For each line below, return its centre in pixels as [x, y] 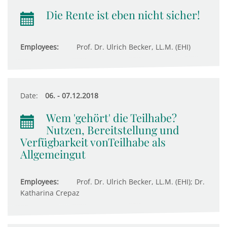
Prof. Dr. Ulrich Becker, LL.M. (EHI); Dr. [140, 182]
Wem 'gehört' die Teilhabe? [111, 118]
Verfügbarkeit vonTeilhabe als [93, 142]
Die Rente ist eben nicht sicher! [123, 15]
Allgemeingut [53, 154]
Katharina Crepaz [50, 193]
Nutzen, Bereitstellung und [113, 130]
